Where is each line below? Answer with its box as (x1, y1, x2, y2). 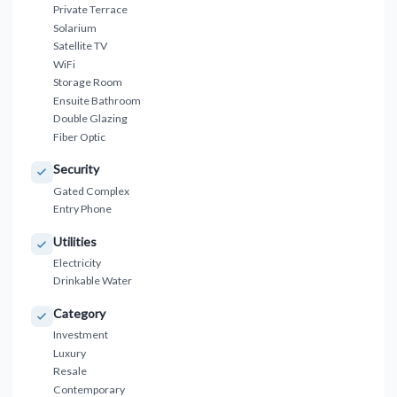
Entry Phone (52, 202, 112, 215)
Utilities (52, 233, 97, 249)
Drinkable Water (52, 274, 132, 288)
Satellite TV (52, 39, 107, 53)
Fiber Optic (52, 129, 105, 144)
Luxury (52, 346, 86, 360)
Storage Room (52, 75, 122, 90)
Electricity (52, 255, 101, 269)
